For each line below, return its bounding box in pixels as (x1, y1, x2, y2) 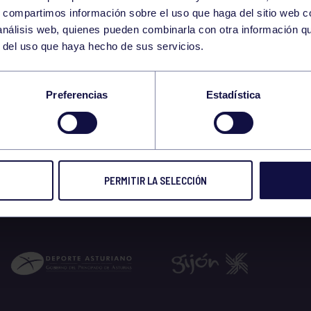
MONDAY (158, 13, 205, 31)
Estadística (205, 89, 261, 101)
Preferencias (46, 89, 108, 101)
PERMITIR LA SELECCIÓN (104, 174, 207, 187)
